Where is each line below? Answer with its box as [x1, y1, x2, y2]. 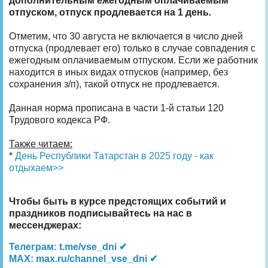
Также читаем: [9, 138, 72, 149]
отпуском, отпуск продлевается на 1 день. [9, 7, 211, 17]
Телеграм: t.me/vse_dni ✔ [9, 241, 127, 252]
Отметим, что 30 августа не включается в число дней [9, 31, 243, 41]
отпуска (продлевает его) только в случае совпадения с [9, 42, 255, 53]
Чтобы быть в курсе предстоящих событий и [9, 196, 226, 206]
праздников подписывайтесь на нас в [9, 208, 192, 218]
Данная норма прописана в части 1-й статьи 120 [9, 102, 224, 113]
